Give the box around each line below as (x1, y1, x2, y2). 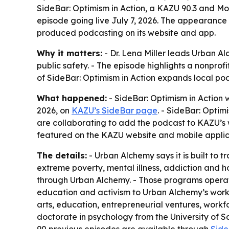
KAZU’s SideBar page (72, 105, 157, 116)
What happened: (37, 93, 107, 103)
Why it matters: (37, 48, 102, 58)
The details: (37, 150, 87, 161)
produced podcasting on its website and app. (37, 28, 216, 38)
